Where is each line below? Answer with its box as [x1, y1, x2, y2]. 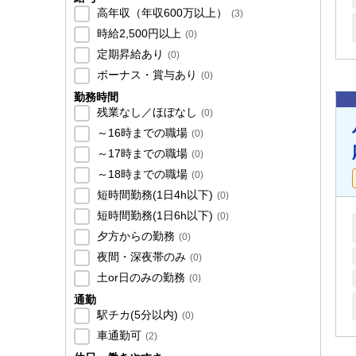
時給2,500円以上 [94, 27, 181, 41]
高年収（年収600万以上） [94, 6, 227, 20]
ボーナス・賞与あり [94, 68, 197, 82]
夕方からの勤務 [94, 230, 175, 243]
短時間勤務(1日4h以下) [94, 188, 213, 202]
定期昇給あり [94, 48, 164, 61]
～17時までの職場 [94, 147, 188, 161]
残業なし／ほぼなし [94, 106, 197, 119]
